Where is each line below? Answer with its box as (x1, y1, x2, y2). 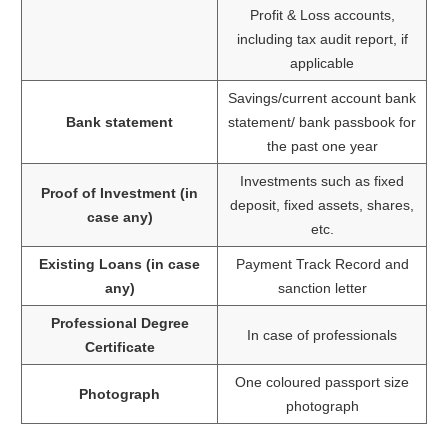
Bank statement (66, 113, 173, 130)
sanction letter (277, 279, 367, 296)
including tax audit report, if (236, 30, 408, 47)
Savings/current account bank (228, 89, 416, 106)
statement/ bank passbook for (228, 113, 416, 130)
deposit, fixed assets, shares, (230, 196, 414, 213)
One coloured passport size (235, 373, 409, 390)
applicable (290, 54, 354, 71)
